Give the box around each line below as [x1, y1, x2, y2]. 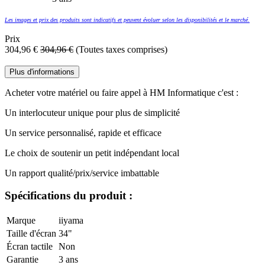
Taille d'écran [7, 228, 56, 238]
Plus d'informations [9, 67, 75, 76]
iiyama [59, 215, 83, 225]
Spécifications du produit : [5, 189, 132, 202]
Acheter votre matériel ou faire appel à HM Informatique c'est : [5, 87, 238, 98]
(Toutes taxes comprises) [76, 44, 167, 54]
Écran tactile [7, 241, 53, 251]
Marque [7, 215, 35, 225]
